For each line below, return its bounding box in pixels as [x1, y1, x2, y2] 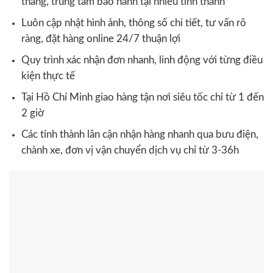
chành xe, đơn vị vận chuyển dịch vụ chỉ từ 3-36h [21, 145, 239, 155]
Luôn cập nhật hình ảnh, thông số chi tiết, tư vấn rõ [21, 18, 246, 28]
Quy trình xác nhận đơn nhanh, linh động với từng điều [21, 55, 263, 65]
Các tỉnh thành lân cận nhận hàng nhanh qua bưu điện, [21, 129, 258, 140]
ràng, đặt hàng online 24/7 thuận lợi [21, 34, 180, 44]
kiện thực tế [21, 71, 75, 81]
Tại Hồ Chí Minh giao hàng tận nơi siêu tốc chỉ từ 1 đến [21, 92, 264, 102]
